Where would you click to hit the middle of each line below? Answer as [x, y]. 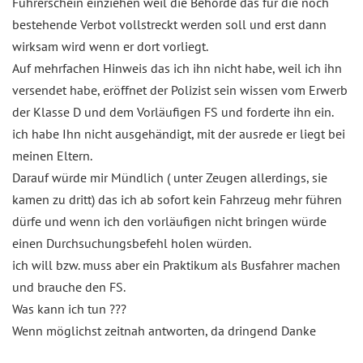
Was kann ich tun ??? [69, 308]
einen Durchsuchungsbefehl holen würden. [132, 243]
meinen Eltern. [52, 155]
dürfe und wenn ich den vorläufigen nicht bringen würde [169, 221]
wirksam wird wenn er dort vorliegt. [110, 46]
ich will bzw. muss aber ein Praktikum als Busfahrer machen [176, 265]
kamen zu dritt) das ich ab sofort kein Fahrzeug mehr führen [177, 199]
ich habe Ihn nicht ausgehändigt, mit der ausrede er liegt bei [179, 133]
